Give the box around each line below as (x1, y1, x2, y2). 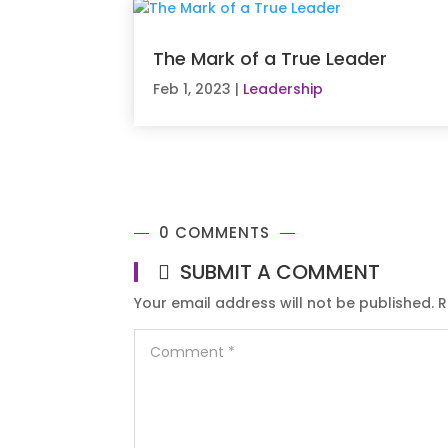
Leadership (243, 79, 324, 100)
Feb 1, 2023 (153, 79, 232, 100)
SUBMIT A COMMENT (180, 258, 381, 287)
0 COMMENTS (159, 222, 271, 244)
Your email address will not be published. (134, 293, 435, 314)
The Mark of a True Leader (153, 46, 388, 72)
